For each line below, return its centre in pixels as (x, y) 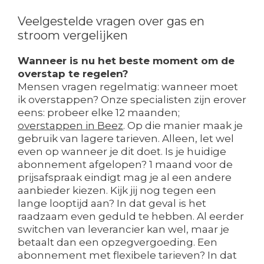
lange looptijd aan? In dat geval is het (112, 204)
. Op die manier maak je (183, 126)
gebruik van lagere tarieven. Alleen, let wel (126, 139)
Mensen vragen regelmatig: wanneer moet (128, 87)
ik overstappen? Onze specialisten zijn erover (132, 100)
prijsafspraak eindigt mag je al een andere (125, 178)
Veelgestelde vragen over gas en (111, 22)
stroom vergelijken (73, 36)
